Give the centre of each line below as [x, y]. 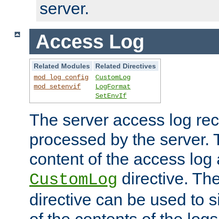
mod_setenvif [57, 87]
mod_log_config [61, 77]
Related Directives [126, 66]
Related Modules [62, 66]
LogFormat [113, 87]
